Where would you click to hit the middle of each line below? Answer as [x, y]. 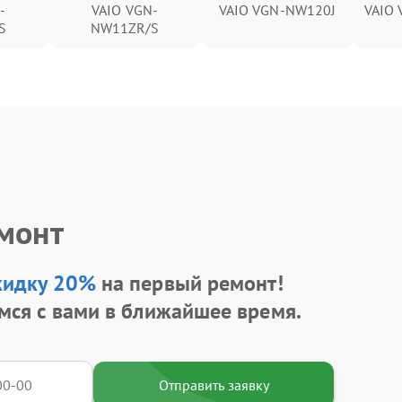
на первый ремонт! [189, 283]
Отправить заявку [214, 385]
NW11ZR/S [125, 28]
